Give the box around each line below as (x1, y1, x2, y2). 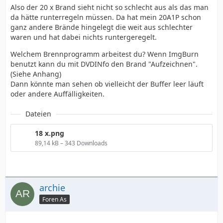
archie (39, 182, 65, 194)
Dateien (25, 109, 51, 119)
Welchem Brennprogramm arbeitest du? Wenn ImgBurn (10, 49, 199, 59)
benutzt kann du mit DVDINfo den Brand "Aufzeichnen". (10, 59, 198, 69)
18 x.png (35, 128, 64, 138)
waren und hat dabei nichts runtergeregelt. (10, 32, 157, 42)
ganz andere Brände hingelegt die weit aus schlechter (10, 22, 193, 32)
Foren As (42, 195, 67, 204)
